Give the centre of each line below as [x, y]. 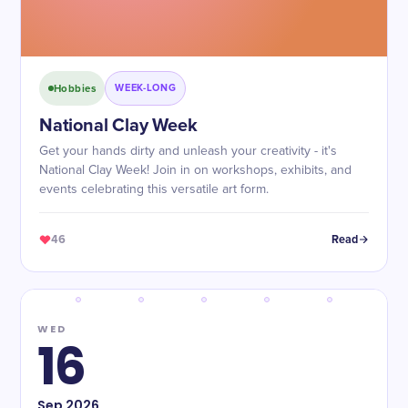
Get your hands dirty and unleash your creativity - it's [188, 151]
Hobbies [75, 88]
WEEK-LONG [146, 88]
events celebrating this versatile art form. [154, 189]
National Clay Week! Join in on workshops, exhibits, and [195, 170]
